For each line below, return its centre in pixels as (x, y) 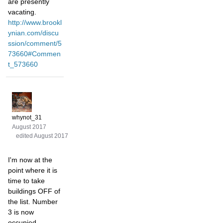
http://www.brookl (35, 23)
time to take (26, 181)
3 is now (21, 212)
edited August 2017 (42, 136)
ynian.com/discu (33, 33)
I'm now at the (30, 160)
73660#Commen (34, 54)
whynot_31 (27, 118)
